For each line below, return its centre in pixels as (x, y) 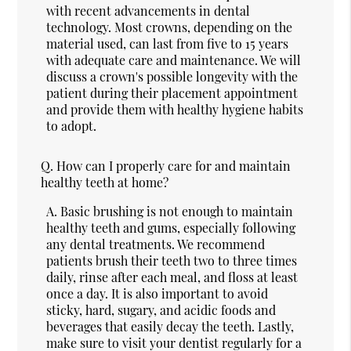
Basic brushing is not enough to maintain (177, 211)
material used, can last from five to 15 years (168, 43)
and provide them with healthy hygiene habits (175, 109)
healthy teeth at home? (105, 182)
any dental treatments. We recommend (156, 244)
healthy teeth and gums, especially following (171, 227)
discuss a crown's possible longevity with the (172, 76)
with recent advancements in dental (148, 10)
